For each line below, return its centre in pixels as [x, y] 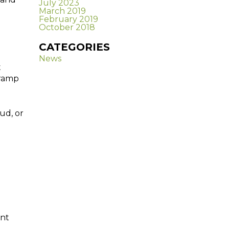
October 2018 [67, 28]
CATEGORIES [74, 47]
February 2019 [68, 19]
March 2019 [62, 11]
